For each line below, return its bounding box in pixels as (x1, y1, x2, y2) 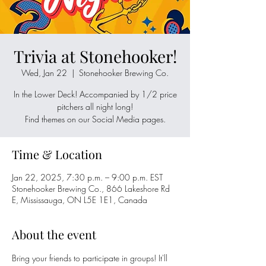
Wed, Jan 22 (21, 67, 67, 78)
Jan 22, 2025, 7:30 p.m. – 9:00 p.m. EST (12, 172, 163, 183)
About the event (12, 226, 96, 242)
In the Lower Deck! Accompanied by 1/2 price (13, 88, 177, 100)
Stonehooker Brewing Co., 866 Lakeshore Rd (12, 183, 170, 194)
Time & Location (12, 146, 102, 162)
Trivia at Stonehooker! (13, 45, 177, 67)
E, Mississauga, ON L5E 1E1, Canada (12, 194, 147, 205)
